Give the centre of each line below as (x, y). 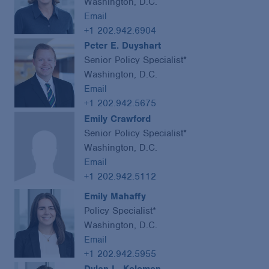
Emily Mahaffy (115, 196)
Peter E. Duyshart (122, 46)
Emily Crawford (117, 119)
